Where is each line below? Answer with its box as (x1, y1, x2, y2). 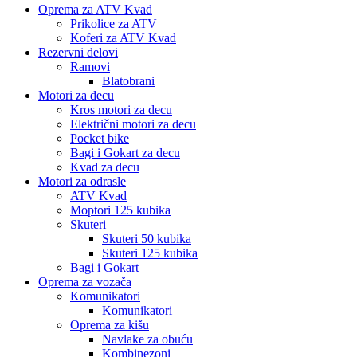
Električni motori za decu (70, 116, 196, 131)
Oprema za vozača (38, 274, 131, 288)
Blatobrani (102, 73, 155, 88)
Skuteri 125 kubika (102, 245, 198, 260)
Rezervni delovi (38, 45, 118, 59)
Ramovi (70, 59, 110, 73)
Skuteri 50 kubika (102, 231, 191, 245)
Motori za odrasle (38, 174, 126, 188)
